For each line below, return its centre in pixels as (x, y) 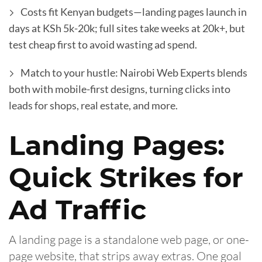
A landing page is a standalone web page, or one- (129, 239)
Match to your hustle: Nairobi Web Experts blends (134, 72)
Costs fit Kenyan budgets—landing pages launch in (134, 11)
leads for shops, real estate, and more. (93, 105)
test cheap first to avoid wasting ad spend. (103, 44)
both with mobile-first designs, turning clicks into (120, 89)
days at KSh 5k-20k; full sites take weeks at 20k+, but (127, 28)
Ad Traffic (77, 209)
